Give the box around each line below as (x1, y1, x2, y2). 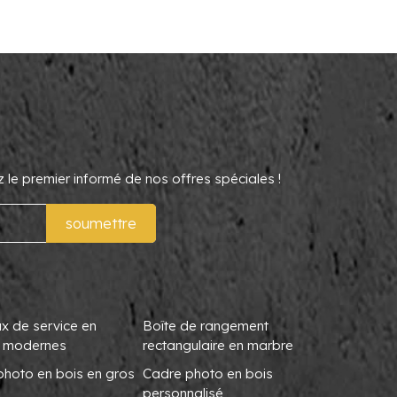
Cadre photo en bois (142, 364, 273, 382)
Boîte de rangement (142, 316, 269, 334)
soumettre (65, 214, 136, 232)
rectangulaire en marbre (142, 336, 293, 354)
